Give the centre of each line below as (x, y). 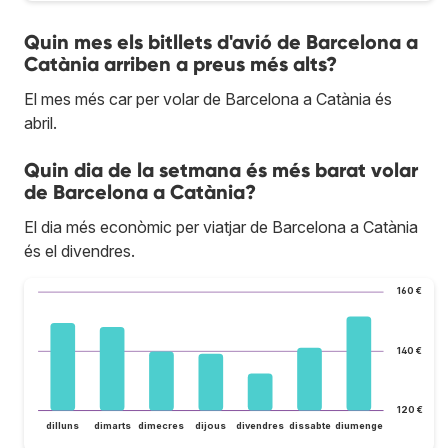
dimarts (112, 425)
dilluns (63, 425)
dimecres (161, 425)
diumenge (358, 425)
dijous (211, 425)
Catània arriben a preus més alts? (180, 64)
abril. (40, 123)
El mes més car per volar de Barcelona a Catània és (208, 99)
